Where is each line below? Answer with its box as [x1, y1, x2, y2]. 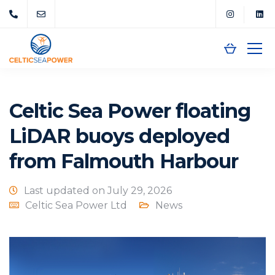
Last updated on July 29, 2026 [24, 185, 172, 196]
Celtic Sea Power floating [9, 99, 251, 123]
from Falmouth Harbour [9, 149, 238, 173]
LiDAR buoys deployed [9, 124, 230, 148]
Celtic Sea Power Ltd [25, 199, 127, 211]
